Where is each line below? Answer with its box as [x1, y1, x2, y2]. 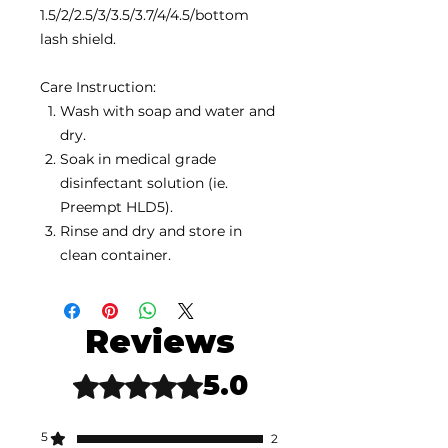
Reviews [85, 322, 235, 361]
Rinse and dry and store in [60, 222, 242, 240]
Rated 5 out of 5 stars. [71, 370, 226, 388]
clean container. [60, 246, 171, 264]
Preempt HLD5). [60, 198, 173, 216]
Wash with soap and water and [60, 102, 275, 120]
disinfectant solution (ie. [60, 174, 228, 192]
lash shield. [40, 30, 116, 48]
